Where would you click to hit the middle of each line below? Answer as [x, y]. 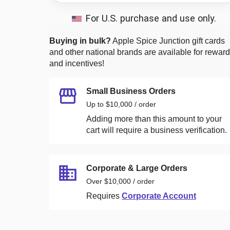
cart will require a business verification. [157, 130]
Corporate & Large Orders [137, 168]
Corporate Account [159, 196]
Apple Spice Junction [151, 41]
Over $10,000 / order [120, 181]
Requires [103, 196]
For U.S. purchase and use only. [151, 18]
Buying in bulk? [80, 41]
